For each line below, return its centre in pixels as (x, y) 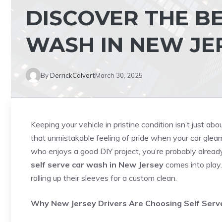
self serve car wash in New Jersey (97, 165)
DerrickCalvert (72, 75)
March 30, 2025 (119, 75)
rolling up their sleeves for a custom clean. (104, 178)
